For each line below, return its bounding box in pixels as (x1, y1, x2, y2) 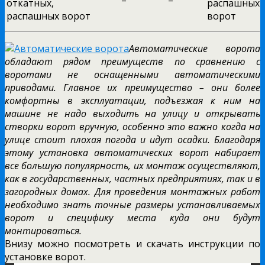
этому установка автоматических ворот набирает (5, 146, 260, 160)
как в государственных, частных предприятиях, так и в (5, 172, 260, 186)
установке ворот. (5, 250, 86, 264)
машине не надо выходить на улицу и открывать (5, 107, 260, 121)
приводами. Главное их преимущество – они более (5, 81, 260, 95)
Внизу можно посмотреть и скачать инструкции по (5, 237, 260, 251)
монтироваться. (5, 224, 82, 238)
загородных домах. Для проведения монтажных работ (5, 185, 260, 199)
